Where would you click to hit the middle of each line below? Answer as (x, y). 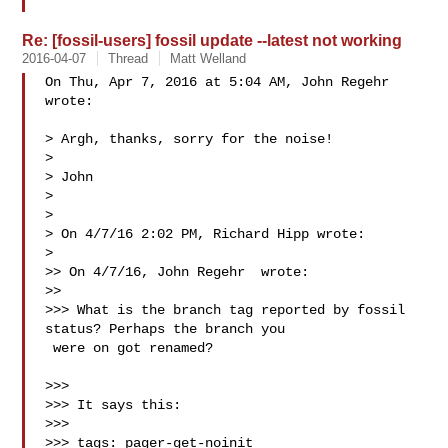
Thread (128, 58)
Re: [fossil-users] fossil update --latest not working (212, 40)
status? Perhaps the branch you (165, 329)
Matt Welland (208, 58)
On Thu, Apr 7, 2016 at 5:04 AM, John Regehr (217, 82)
